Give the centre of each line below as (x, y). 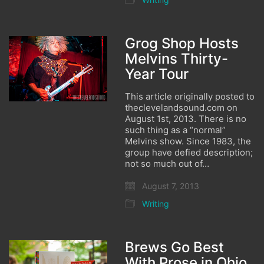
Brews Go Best (175, 247)
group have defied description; (189, 152)
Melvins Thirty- (177, 59)
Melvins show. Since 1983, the (188, 141)
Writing (156, 204)
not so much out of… (167, 164)
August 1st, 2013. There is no (186, 119)
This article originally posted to (190, 96)
